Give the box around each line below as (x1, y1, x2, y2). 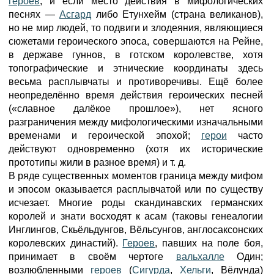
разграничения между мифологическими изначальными (9, 117, 263, 127)
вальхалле (176, 251, 224, 262)
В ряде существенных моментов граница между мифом (9, 171, 263, 181)
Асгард (59, 9, 91, 20)
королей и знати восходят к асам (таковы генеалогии (9, 211, 263, 221)
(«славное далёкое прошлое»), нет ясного (9, 103, 263, 114)
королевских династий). (9, 238, 123, 248)
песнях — (9, 9, 59, 20)
